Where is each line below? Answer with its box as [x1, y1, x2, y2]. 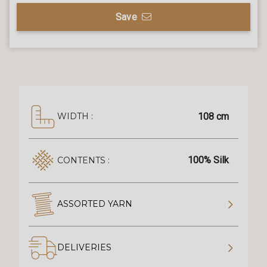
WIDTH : [57, 111, 93, 122]
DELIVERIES [57, 242, 111, 253]
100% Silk [188, 154, 229, 166]
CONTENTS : [57, 154, 110, 166]
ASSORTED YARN [57, 198, 132, 210]
